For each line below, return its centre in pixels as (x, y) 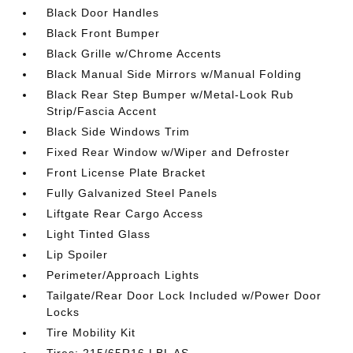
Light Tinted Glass (99, 234)
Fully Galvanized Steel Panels (132, 193)
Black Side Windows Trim (119, 131)
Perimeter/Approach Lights (123, 275)
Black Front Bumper (104, 33)
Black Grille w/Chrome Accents (134, 53)
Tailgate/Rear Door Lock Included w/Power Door (184, 295)
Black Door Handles (103, 12)
